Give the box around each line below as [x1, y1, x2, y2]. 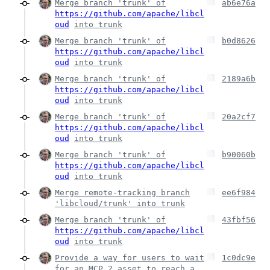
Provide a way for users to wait [55, 253, 204, 262]
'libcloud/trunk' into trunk [55, 199, 185, 208]
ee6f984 [222, 188, 256, 197]
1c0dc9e [222, 253, 256, 262]
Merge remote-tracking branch [55, 188, 190, 197]
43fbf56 [222, 215, 256, 224]
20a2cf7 [222, 112, 256, 121]
